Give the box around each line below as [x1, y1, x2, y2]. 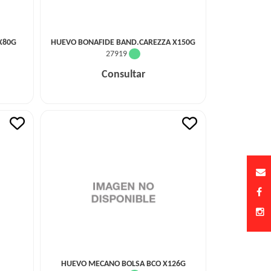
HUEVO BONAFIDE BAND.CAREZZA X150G [51, 38, 195, 47]
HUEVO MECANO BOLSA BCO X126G [60, 260, 186, 269]
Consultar [101, 69, 145, 80]
